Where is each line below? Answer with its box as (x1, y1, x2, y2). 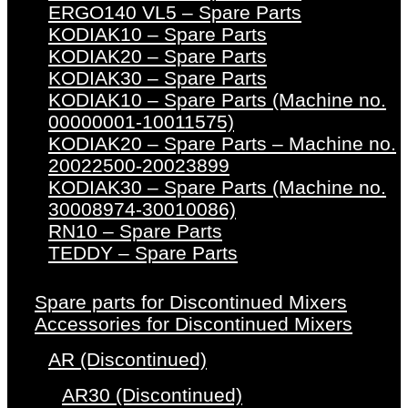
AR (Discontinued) (48, 349, 207, 371)
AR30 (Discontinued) (62, 384, 242, 406)
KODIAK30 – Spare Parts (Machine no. (48, 177, 386, 199)
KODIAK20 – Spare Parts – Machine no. (48, 133, 396, 155)
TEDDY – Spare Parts (48, 242, 238, 264)
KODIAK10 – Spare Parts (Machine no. (48, 89, 386, 111)
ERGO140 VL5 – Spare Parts (48, 2, 301, 24)
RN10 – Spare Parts (48, 220, 222, 242)
